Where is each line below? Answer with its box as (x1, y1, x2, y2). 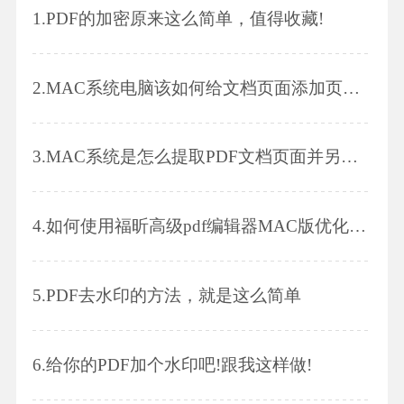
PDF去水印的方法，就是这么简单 (45, 286, 301, 305)
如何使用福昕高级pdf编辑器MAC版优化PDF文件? (45, 216, 349, 236)
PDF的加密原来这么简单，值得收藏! (45, 8, 324, 28)
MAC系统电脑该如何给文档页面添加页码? (45, 78, 343, 97)
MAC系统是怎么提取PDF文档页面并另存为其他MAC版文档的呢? (45, 147, 341, 167)
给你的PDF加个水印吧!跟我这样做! (45, 354, 312, 374)
